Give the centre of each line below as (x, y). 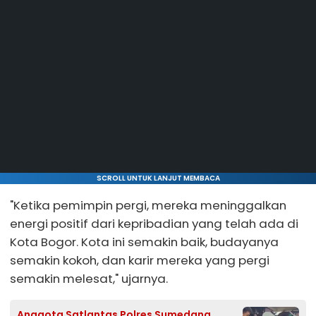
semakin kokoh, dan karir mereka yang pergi (140, 261)
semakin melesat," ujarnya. (89, 279)
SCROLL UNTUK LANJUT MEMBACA (158, 178)
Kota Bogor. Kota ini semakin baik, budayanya (144, 242)
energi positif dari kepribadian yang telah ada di (154, 224)
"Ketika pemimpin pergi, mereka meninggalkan (148, 206)
